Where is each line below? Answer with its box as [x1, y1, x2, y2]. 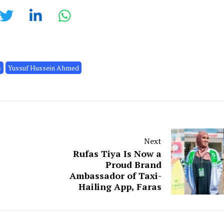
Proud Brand [105, 158, 161, 170]
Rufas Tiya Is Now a [73, 147, 161, 159]
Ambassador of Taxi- [69, 169, 161, 181]
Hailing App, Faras [78, 180, 161, 192]
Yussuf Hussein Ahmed [8, 62, 79, 72]
